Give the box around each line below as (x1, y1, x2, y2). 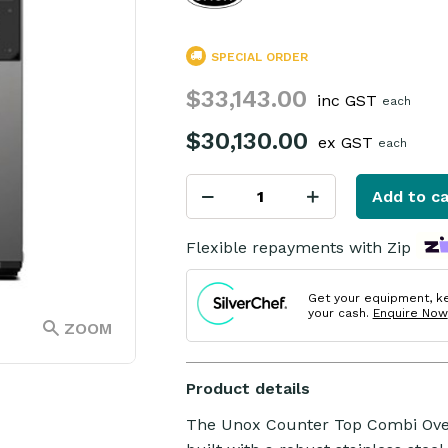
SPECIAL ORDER (206, 50, 308, 64)
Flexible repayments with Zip (185, 238, 411, 257)
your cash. (307, 305, 373, 320)
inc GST (316, 91, 377, 110)
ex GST (317, 133, 373, 152)
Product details (185, 379, 310, 399)
